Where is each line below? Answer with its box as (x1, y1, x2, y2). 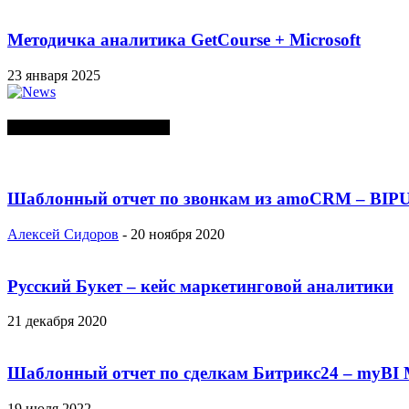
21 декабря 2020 (7, 313, 107, 330)
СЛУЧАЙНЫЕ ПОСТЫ (7, 120, 170, 136)
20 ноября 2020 (131, 226, 225, 242)
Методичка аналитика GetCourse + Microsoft (7, 30, 361, 50)
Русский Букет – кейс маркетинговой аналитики (7, 276, 393, 296)
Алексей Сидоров (7, 226, 119, 242)
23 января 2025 (7, 68, 100, 84)
